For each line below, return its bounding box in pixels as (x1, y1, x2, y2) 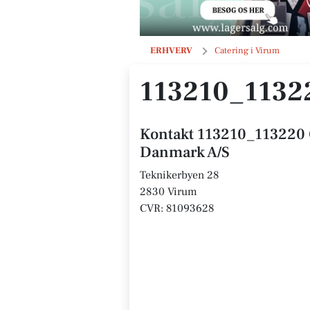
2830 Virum (140, 185, 197, 199)
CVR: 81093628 (140, 201, 215, 215)
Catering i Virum (215, 45, 280, 56)
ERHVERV (150, 45, 192, 56)
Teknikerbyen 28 (140, 168, 219, 182)
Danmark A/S (140, 143, 230, 162)
